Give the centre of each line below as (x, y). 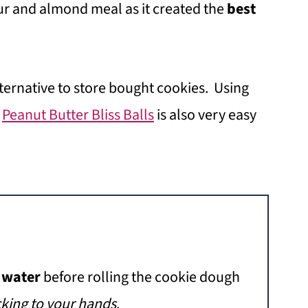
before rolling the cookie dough (140, 277)
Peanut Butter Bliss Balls (78, 115)
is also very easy (205, 115)
